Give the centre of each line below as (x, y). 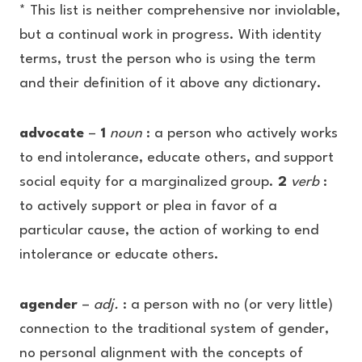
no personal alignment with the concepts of (161, 354)
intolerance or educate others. (119, 255)
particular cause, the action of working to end (169, 231)
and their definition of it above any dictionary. (173, 84)
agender (51, 305)
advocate (54, 134)
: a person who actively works (240, 134)
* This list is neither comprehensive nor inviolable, (180, 11)
